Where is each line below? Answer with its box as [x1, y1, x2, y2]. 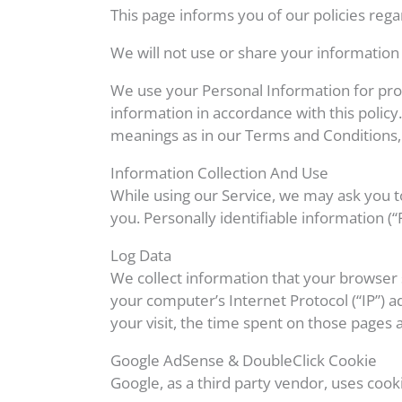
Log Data [110, 245, 171, 266]
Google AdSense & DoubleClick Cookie [110, 350, 377, 371]
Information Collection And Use [110, 162, 328, 183]
